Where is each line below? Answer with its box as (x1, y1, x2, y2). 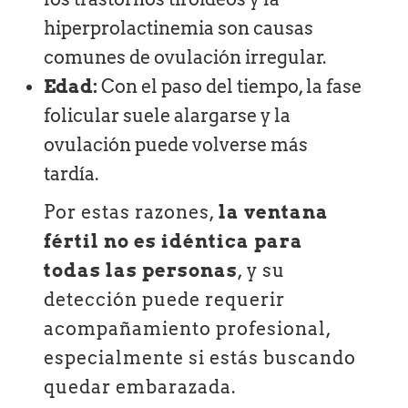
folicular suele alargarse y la (44, 105, 291, 127)
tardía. (44, 163, 99, 186)
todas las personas (44, 260, 239, 282)
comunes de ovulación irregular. (44, 46, 327, 69)
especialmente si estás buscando (44, 347, 357, 370)
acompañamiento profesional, (44, 318, 332, 341)
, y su (238, 260, 286, 282)
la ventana (219, 201, 330, 224)
